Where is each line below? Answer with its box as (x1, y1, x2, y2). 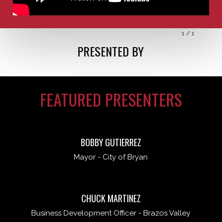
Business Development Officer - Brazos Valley (31, 209, 191, 218)
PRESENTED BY (77, 42, 144, 60)
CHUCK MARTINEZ (81, 192, 141, 205)
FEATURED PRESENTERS (40, 87, 182, 112)
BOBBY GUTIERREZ (80, 136, 141, 149)
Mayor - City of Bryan (74, 153, 148, 162)
